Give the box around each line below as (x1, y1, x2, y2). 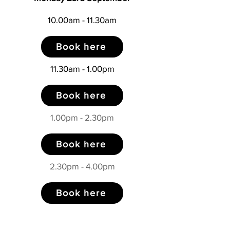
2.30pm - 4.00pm (49, 161, 115, 171)
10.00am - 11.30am (48, 15, 117, 25)
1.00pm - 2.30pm (50, 112, 114, 122)
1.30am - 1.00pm (53, 64, 114, 73)
